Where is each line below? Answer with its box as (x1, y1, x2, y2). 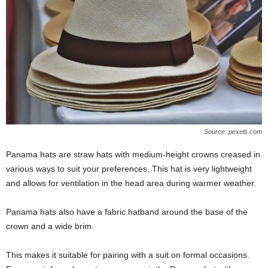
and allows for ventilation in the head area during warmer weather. (6, 178, 256, 188)
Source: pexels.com (204, 127, 262, 135)
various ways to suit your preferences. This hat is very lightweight (6, 163, 252, 173)
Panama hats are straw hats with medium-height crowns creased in (6, 149, 260, 159)
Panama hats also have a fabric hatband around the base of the (6, 206, 248, 217)
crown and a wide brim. (6, 221, 94, 231)
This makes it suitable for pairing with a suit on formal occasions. (6, 249, 249, 260)
